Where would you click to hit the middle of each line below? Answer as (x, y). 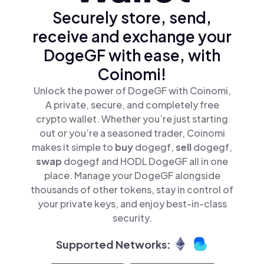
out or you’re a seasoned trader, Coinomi (132, 133)
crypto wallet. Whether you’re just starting (132, 119)
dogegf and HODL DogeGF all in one (146, 161)
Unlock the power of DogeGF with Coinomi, (132, 90)
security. (132, 218)
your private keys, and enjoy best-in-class (132, 204)
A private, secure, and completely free (132, 105)
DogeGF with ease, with (132, 55)
